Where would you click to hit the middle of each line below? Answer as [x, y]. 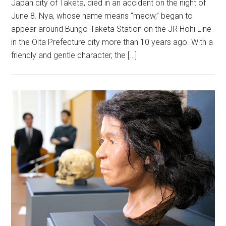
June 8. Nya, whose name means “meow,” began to [102, 16]
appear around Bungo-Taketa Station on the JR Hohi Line [111, 29]
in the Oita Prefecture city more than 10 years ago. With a [112, 42]
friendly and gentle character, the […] [74, 55]
